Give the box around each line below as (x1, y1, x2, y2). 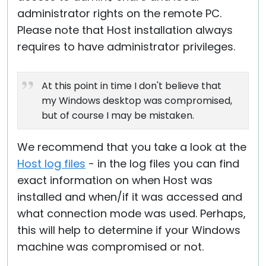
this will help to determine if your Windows (17, 223, 240, 237)
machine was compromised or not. (17, 239, 204, 254)
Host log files (17, 156, 85, 171)
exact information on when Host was (17, 173, 213, 188)
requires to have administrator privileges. (17, 39, 235, 54)
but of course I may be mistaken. (42, 109, 194, 122)
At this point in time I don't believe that (42, 79, 221, 93)
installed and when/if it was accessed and (17, 189, 242, 204)
